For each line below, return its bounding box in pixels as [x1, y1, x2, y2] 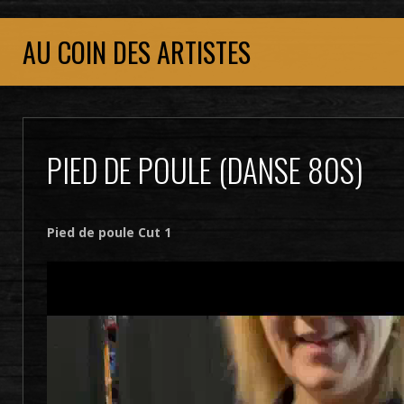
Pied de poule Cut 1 [46, 224, 171, 241]
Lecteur [45, 262, 90, 280]
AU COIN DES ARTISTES [23, 32, 251, 72]
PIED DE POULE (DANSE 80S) [46, 146, 363, 193]
